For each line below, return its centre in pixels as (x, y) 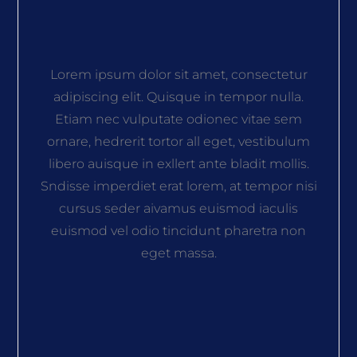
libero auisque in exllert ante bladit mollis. (178, 164)
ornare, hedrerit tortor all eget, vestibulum (178, 142)
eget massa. (178, 253)
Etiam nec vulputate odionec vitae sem (178, 120)
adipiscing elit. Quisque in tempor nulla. (178, 97)
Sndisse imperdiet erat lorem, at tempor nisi (178, 186)
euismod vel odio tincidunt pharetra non (178, 231)
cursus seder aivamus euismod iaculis (178, 209)
